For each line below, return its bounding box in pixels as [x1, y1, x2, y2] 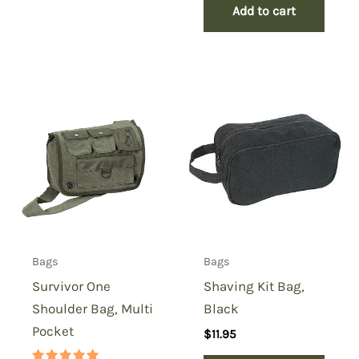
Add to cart [232, 2, 296, 18]
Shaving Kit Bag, [204, 278, 305, 295]
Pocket [32, 323, 75, 340]
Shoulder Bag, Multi [32, 301, 154, 317]
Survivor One [32, 278, 111, 295]
